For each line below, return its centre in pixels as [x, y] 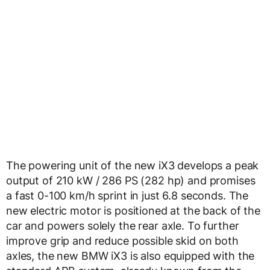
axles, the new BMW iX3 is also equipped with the [130, 256]
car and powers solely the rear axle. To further [123, 226]
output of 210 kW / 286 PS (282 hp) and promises [131, 181]
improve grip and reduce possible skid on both [122, 241]
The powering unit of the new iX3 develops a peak [133, 166]
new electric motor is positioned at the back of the [133, 211]
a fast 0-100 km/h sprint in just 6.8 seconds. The [127, 196]
